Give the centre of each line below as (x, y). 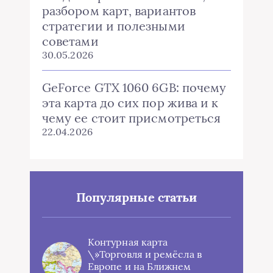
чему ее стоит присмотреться (132, 118)
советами (70, 41)
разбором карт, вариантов (119, 11)
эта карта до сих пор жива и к (130, 103)
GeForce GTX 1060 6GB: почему (134, 87)
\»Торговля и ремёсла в (145, 254)
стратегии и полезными (114, 26)
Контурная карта (128, 242)
